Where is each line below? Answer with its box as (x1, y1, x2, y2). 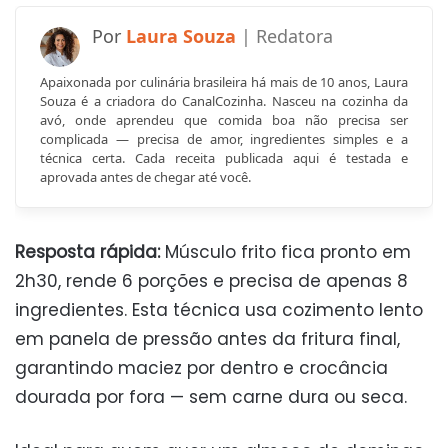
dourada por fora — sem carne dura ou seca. (15, 385, 407, 410)
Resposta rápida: (15, 240, 160, 265)
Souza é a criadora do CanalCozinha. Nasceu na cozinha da (40, 92, 408, 111)
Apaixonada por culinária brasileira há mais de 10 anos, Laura (40, 73, 408, 92)
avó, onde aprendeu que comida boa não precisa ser (40, 111, 408, 130)
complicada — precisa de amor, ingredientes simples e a (40, 130, 408, 149)
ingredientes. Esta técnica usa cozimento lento (15, 298, 423, 323)
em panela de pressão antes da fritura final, (15, 327, 400, 352)
